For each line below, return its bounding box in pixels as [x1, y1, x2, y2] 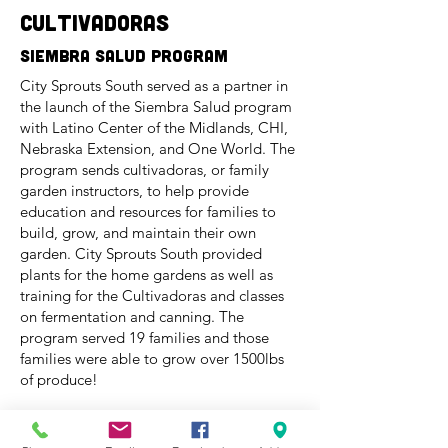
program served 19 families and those [20, 328, 269, 347]
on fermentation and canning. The [20, 307, 244, 326]
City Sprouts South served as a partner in [20, 76, 288, 95]
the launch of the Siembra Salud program [20, 97, 292, 116]
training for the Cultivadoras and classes [20, 286, 284, 305]
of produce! [20, 370, 98, 389]
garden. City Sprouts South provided [20, 244, 262, 263]
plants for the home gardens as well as [20, 265, 273, 284]
